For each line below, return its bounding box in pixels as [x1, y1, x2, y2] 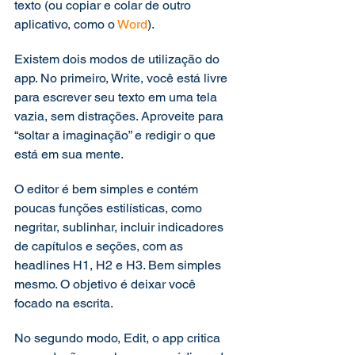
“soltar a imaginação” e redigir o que [14, 128, 219, 143]
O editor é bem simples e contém [14, 181, 201, 197]
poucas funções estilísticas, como [14, 200, 205, 216]
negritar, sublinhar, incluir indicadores [14, 219, 227, 235]
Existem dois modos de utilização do [14, 52, 223, 67]
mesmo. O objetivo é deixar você [14, 277, 199, 292]
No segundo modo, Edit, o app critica [14, 330, 223, 345]
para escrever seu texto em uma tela [14, 90, 220, 105]
